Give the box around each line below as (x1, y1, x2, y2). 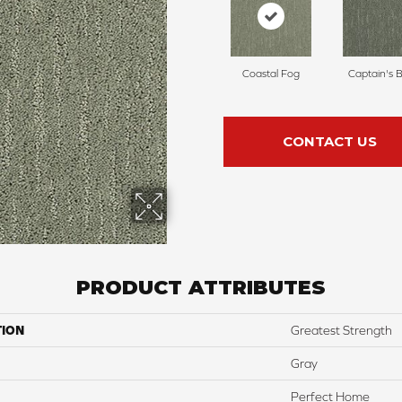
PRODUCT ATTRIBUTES (76, 275, 326, 301)
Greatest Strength (291, 323, 392, 338)
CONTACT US (282, 133, 377, 151)
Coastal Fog (241, 67, 300, 81)
